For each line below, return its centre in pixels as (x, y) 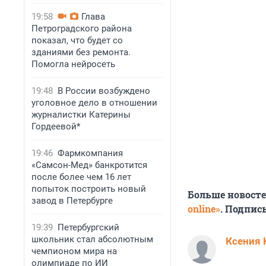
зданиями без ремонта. (81, 52)
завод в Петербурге (72, 201)
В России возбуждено (104, 91)
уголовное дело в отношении (94, 103)
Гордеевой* (56, 126)
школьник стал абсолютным (92, 239)
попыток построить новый (89, 189)
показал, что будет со (77, 40)
